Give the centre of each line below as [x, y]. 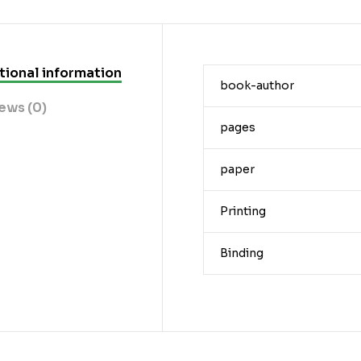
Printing [243, 211]
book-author [257, 85]
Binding [241, 253]
